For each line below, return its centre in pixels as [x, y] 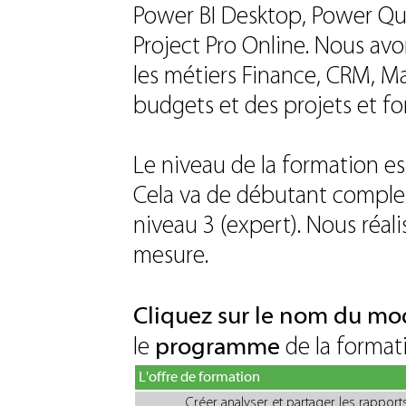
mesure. [171, 256]
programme [217, 346]
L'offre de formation [199, 377]
